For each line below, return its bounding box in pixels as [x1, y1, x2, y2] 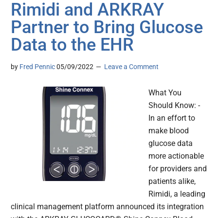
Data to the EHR [11, 35, 134, 55]
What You [148, 88, 182, 98]
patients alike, [148, 177, 196, 186]
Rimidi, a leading [148, 189, 206, 199]
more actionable [148, 151, 204, 161]
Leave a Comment [104, 63, 159, 71]
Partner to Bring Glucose [11, 17, 203, 38]
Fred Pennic [19, 63, 55, 71]
